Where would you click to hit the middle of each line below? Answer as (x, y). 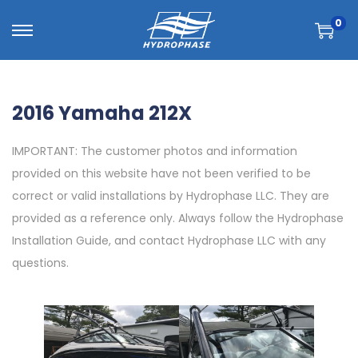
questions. (40, 263)
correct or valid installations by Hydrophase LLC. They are (171, 196)
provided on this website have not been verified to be (161, 173)
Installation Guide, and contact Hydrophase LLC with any (169, 241)
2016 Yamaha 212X (102, 113)
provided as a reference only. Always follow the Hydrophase (178, 218)
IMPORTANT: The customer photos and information (155, 151)
